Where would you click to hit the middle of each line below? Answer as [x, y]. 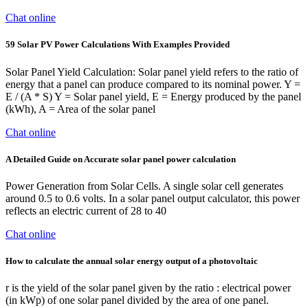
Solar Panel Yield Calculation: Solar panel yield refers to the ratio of [152, 71]
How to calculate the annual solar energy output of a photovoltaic [132, 261]
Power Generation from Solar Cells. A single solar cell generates [144, 186]
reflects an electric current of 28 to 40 [86, 210]
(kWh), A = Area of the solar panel [80, 109]
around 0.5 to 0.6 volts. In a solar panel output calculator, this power [153, 198]
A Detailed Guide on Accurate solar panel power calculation [121, 159]
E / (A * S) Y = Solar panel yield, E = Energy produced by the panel [153, 96]
